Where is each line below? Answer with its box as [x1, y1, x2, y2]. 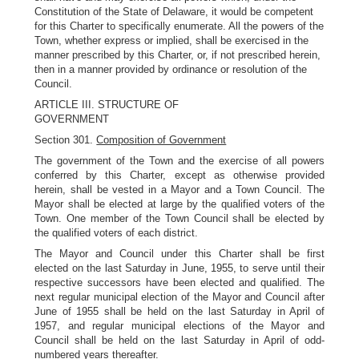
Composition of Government [96, 134, 227, 146]
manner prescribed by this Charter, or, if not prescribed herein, [34, 49, 321, 61]
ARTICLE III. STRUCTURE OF [34, 99, 179, 111]
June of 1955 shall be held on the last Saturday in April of [34, 305, 325, 317]
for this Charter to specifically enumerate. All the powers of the [34, 20, 325, 32]
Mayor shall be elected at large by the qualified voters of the [34, 198, 325, 210]
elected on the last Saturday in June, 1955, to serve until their [34, 262, 325, 274]
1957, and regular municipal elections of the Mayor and [34, 320, 325, 332]
